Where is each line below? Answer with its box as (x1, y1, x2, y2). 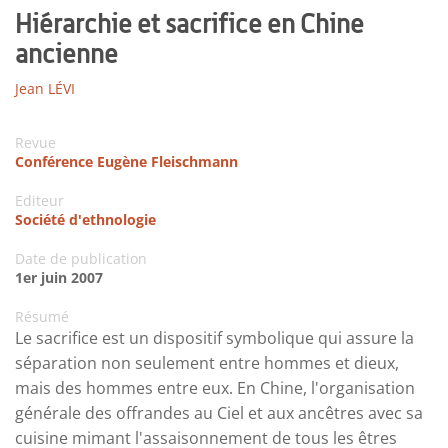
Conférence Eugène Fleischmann (15, 151, 238, 171)
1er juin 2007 (15, 267, 103, 287)
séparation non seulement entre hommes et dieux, (15, 351, 399, 374)
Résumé (15, 306, 69, 326)
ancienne (15, 37, 118, 69)
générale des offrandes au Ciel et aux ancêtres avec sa (15, 401, 423, 424)
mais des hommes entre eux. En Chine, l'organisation (15, 376, 415, 399)
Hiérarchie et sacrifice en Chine (15, 7, 364, 39)
